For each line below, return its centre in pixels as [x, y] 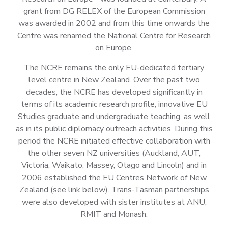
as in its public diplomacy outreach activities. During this [114, 129]
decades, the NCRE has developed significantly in [114, 92]
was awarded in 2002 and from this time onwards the [114, 24]
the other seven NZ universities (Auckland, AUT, [114, 153]
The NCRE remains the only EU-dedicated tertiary [114, 68]
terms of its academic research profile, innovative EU [114, 105]
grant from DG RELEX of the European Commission [114, 11]
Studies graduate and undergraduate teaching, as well [114, 117]
